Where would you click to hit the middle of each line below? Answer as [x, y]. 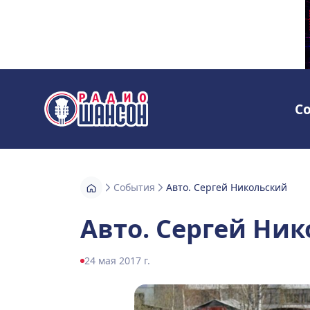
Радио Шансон [84, 117]
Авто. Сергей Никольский [227, 188]
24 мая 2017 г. [117, 261]
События [134, 188]
